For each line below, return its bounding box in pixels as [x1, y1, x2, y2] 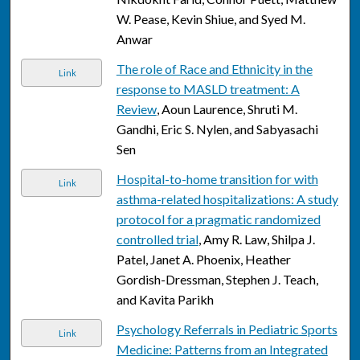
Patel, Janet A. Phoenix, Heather [116, 252, 291, 268]
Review [116, 101, 157, 117]
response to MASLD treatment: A [116, 81, 300, 97]
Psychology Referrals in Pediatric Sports [116, 321, 337, 337]
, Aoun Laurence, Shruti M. [156, 101, 297, 117]
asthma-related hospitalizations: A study [116, 191, 338, 207]
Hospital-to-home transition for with [116, 171, 318, 187]
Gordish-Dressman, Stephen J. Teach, [116, 272, 318, 288]
